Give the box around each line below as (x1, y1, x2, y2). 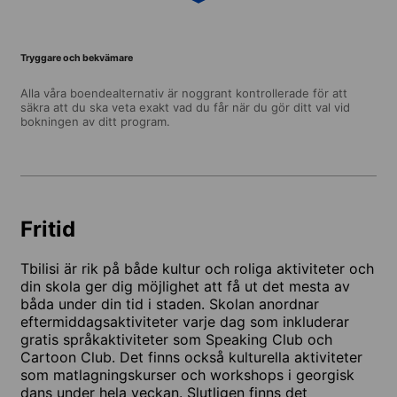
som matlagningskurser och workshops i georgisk (20, 365, 354, 384)
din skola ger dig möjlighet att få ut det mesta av (20, 276, 350, 295)
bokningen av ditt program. (20, 113, 170, 128)
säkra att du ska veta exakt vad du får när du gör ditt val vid (20, 99, 350, 114)
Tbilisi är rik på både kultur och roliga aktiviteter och (20, 259, 374, 277)
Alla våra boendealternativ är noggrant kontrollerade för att (20, 85, 347, 100)
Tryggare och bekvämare (20, 51, 133, 64)
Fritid (20, 215, 75, 242)
